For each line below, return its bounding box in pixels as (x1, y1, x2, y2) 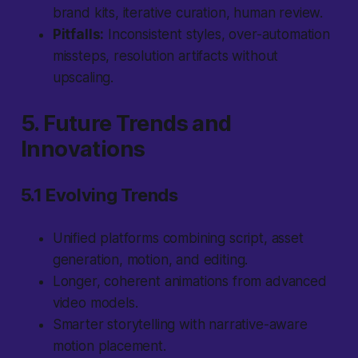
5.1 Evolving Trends (20, 185, 178, 206)
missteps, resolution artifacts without (52, 48, 279, 65)
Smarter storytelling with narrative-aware (52, 316, 308, 333)
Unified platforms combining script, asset (52, 230, 304, 247)
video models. (52, 295, 138, 312)
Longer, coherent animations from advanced (52, 273, 327, 290)
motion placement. (52, 338, 166, 355)
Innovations (20, 136, 145, 163)
